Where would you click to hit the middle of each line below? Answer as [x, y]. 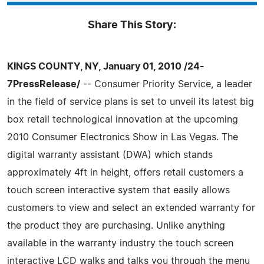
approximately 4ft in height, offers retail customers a [125, 172]
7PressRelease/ [44, 84]
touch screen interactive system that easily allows [118, 190]
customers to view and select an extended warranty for [131, 208]
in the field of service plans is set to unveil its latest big [131, 102]
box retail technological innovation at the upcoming [123, 119]
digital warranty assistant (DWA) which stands [110, 155]
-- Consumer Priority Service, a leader [166, 84]
